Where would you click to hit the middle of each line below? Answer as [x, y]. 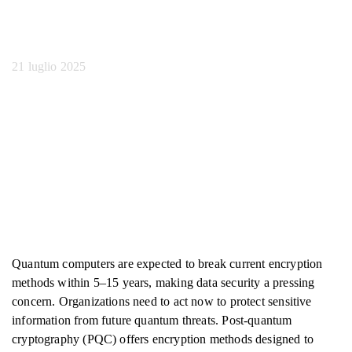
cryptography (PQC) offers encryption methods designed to [163, 339]
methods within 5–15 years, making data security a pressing [163, 282]
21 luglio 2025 [49, 66]
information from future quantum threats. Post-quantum [152, 320]
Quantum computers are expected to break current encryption [167, 264]
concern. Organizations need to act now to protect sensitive [162, 301]
